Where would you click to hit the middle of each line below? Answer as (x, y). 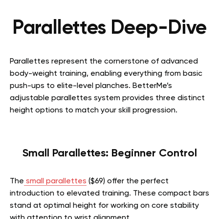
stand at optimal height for (60, 206)
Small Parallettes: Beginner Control (109, 153)
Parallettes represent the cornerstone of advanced (104, 62)
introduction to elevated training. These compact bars (109, 194)
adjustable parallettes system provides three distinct (107, 98)
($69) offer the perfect (128, 181)
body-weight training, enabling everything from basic (106, 74)
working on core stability (155, 206)
